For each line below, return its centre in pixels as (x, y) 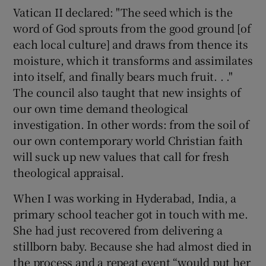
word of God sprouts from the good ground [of (132, 28)
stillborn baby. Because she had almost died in (133, 246)
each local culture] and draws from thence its (131, 44)
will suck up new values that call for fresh (121, 156)
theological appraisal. (69, 172)
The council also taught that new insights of (127, 92)
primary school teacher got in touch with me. (131, 213)
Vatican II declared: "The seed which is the (123, 12)
